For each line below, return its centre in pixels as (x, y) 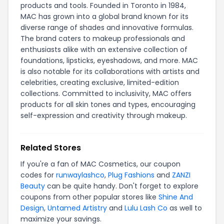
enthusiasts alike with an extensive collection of (104, 49)
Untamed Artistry (77, 208)
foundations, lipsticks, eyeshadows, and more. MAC (109, 60)
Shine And (176, 197)
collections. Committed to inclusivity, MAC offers (106, 93)
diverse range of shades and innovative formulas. (107, 27)
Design (32, 208)
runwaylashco (80, 175)
